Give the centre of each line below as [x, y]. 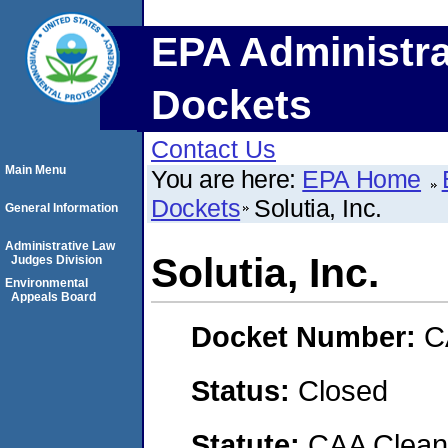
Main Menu [35, 170]
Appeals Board [53, 297]
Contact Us [213, 149]
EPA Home [362, 179]
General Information [61, 208]
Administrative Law [60, 246]
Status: [244, 390]
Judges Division [56, 260]
